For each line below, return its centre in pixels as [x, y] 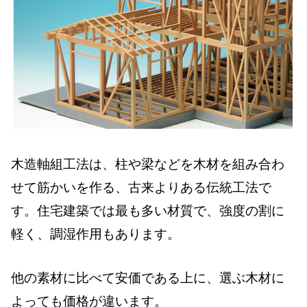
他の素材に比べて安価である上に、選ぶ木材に [148, 278]
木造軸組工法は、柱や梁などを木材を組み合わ [148, 164]
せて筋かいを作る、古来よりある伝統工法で [141, 187]
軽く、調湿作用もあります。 [96, 234]
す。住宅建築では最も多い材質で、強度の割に [148, 210]
